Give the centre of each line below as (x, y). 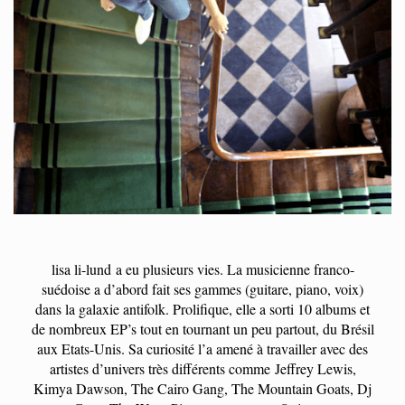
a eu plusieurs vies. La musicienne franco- (235, 268)
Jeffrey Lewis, (313, 368)
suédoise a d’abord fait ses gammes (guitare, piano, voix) (202, 288)
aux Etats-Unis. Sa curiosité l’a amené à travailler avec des (202, 348)
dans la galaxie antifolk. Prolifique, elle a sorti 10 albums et (202, 308)
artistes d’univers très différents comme (160, 368)
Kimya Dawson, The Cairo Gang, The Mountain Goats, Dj (202, 388)
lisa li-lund (83, 268)
